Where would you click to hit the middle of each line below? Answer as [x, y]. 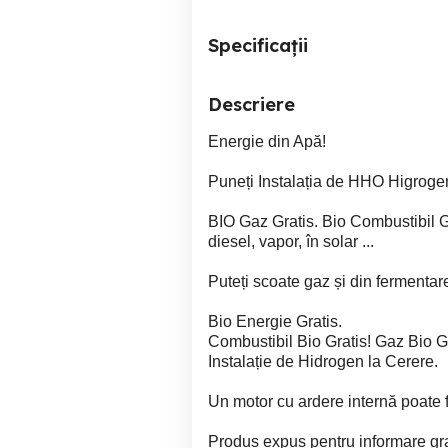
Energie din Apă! [267, 141]
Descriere [251, 104]
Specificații [258, 45]
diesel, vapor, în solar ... [291, 241]
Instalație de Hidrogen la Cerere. [323, 361]
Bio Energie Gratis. [275, 321]
